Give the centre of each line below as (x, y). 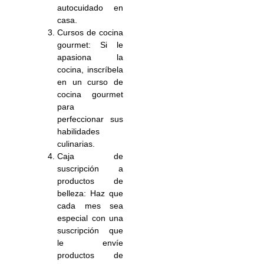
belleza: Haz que (90, 194)
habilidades (79, 132)
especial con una (90, 218)
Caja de (90, 156)
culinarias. (76, 144)
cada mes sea (90, 206)
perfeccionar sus (90, 119)
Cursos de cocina (90, 33)
